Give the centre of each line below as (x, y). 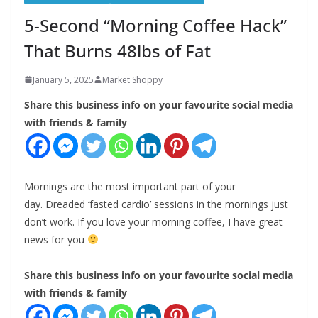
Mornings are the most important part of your (130, 186)
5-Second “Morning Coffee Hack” (155, 25)
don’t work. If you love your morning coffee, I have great (153, 221)
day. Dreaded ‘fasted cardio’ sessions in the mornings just (156, 204)
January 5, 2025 (63, 79)
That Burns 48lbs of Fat (117, 50)
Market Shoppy (132, 79)
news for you (56, 239)
